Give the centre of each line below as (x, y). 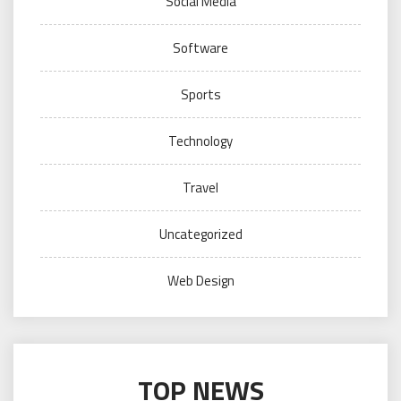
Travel (200, 188)
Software (200, 48)
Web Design (200, 281)
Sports (200, 95)
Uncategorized (200, 235)
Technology (200, 141)
